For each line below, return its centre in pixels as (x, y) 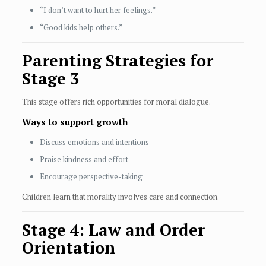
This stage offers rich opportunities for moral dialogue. (116, 102)
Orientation (68, 248)
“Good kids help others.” (81, 28)
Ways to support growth (75, 122)
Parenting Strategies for (117, 61)
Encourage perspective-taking (91, 177)
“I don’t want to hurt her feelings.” (97, 10)
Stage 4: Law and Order (113, 230)
